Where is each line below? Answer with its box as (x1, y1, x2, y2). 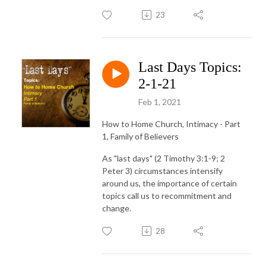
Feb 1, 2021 (138, 96, 181, 107)
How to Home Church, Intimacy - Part (102, 118, 240, 129)
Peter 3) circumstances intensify (102, 165, 223, 176)
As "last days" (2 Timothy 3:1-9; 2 (102, 153, 225, 163)
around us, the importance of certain (102, 178, 237, 188)
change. (102, 202, 133, 213)
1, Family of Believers (102, 131, 179, 141)
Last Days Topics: (138, 59, 242, 75)
